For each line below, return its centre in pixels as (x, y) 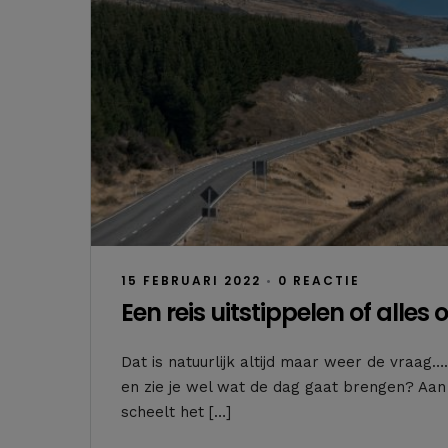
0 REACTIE (319, 281)
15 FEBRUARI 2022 (191, 281)
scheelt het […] (176, 411)
